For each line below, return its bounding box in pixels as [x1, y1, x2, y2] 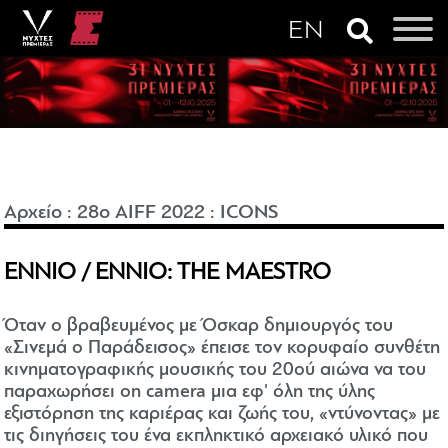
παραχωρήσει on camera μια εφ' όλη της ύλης [4, 383, 376, 403]
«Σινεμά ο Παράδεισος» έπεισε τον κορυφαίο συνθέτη [4, 339, 441, 359]
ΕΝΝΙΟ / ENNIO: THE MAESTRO [4, 261, 332, 286]
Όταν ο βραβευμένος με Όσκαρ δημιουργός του [4, 317, 394, 337]
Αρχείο [4, 203, 63, 224]
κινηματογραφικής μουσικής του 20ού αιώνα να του [4, 361, 427, 381]
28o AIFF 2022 [77, 203, 206, 224]
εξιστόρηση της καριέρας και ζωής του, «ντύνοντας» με [4, 405, 441, 425]
